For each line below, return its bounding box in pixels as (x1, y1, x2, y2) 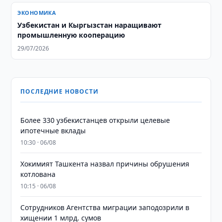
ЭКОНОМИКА (17, 9, 56, 16)
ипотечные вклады (20, 126, 86, 135)
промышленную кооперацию (17, 30, 125, 40)
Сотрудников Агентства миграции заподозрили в (20, 203, 190, 212)
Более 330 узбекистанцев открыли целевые (20, 115, 170, 125)
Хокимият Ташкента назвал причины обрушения (20, 159, 190, 168)
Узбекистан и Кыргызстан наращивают (17, 20, 162, 30)
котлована (20, 169, 56, 179)
